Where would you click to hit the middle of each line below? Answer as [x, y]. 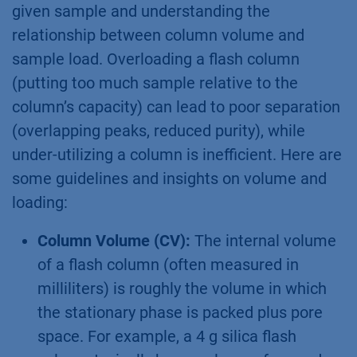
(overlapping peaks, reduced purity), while [159, 130]
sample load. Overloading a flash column [156, 59]
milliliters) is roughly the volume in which [182, 288]
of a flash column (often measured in [168, 264]
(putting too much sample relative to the [155, 82]
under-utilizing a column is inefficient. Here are [177, 154]
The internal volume [263, 240]
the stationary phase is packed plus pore [180, 312]
